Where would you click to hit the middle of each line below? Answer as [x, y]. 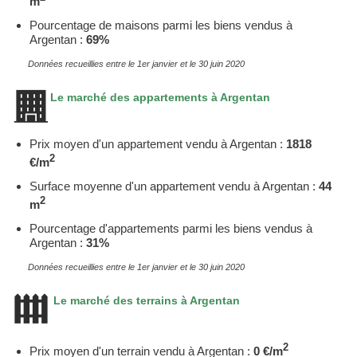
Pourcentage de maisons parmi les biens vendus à [161, 25]
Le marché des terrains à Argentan [145, 301]
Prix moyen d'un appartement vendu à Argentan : [158, 144]
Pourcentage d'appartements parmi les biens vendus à [171, 229]
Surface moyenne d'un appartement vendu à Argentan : [174, 186]
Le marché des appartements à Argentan [160, 98]
